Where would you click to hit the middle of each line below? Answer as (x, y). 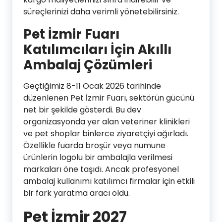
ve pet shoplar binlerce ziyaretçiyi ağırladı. (106, 133)
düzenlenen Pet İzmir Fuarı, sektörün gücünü (109, 98)
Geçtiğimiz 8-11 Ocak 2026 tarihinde (92, 86)
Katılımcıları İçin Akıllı (97, 49)
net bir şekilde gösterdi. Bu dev (82, 110)
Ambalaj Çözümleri (88, 65)
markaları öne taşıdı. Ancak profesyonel (101, 169)
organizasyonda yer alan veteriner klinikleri (107, 121)
